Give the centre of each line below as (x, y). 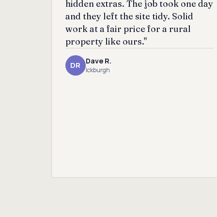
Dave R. (98, 61)
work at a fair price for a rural (128, 29)
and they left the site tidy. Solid (129, 16)
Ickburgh (98, 70)
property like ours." (106, 41)
